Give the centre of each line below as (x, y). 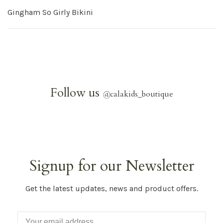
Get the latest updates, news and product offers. (111, 188)
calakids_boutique (141, 94)
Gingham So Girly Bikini (50, 12)
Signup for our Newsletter (111, 166)
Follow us (76, 93)
